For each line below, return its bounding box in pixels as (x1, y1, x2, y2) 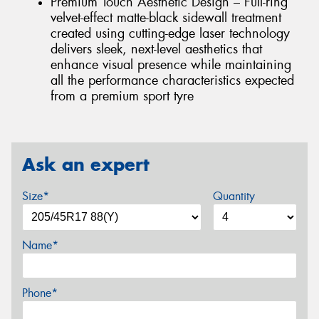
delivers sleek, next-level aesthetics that (51, 41, 262, 58)
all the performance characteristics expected (51, 72, 294, 90)
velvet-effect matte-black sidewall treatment (51, 9, 281, 27)
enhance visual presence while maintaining (51, 56, 291, 74)
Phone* (22, 285, 58, 300)
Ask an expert (22, 152, 150, 176)
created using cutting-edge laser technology (51, 25, 290, 43)
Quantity (212, 188, 255, 204)
